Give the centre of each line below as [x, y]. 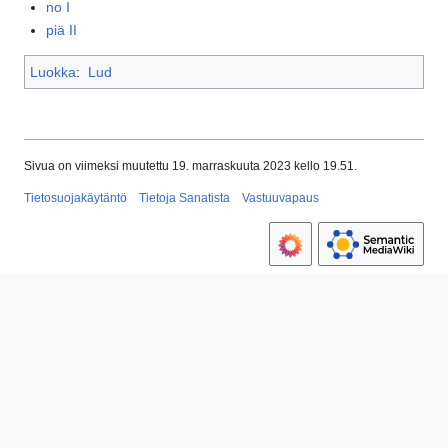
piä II [62, 30]
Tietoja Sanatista [184, 198]
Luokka [53, 72]
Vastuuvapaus [280, 198]
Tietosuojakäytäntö [75, 198]
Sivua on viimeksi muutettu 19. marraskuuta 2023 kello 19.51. [190, 166]
